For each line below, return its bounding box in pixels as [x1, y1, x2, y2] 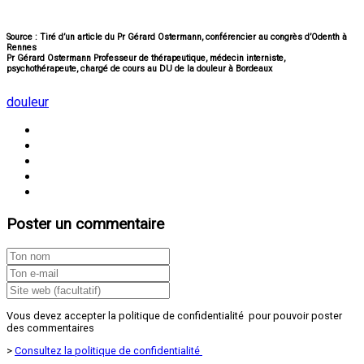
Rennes [6, 41, 37, 53]
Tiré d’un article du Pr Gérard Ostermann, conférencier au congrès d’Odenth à [37, 31, 347, 42]
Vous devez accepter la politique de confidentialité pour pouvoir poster [6, 310, 342, 323]
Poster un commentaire [6, 214, 164, 233]
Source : [6, 31, 37, 42]
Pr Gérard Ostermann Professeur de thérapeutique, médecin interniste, [6, 52, 285, 63]
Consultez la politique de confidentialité [15, 344, 202, 357]
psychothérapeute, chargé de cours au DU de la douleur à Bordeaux [6, 63, 272, 74]
